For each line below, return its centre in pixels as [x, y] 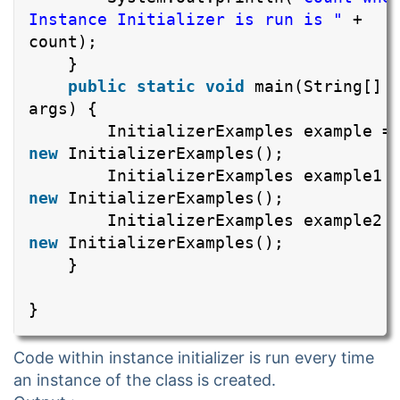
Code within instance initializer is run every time [194, 358]
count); [63, 42]
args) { [63, 109]
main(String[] [318, 87]
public [97, 87]
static [166, 87]
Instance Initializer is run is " [186, 20]
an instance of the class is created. [145, 380]
